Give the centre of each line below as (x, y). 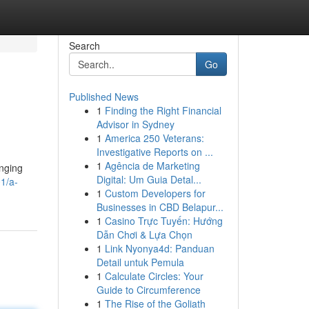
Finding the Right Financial (163, 110)
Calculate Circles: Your (154, 276)
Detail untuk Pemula (140, 262)
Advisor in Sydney (135, 124)
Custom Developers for (155, 193)
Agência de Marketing (152, 166)
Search (84, 46)
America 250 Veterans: (154, 138)
